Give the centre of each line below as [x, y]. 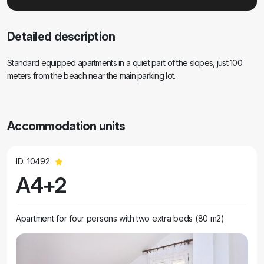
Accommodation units [66, 126]
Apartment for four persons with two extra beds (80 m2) [120, 218]
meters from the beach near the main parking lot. [91, 76]
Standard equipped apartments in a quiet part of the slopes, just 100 [125, 63]
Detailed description [61, 37]
